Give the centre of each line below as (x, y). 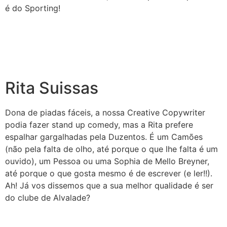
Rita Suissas (52, 88)
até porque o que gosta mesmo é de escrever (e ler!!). (109, 174)
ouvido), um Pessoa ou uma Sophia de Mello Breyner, (107, 161)
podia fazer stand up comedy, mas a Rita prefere (99, 125)
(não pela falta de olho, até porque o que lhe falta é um (111, 149)
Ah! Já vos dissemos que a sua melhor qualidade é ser (109, 186)
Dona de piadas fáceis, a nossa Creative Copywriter (105, 113)
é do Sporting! (33, 8)
